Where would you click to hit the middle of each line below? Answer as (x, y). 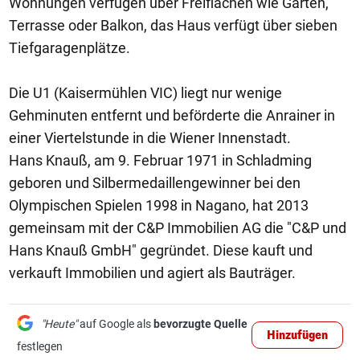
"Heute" (59, 324)
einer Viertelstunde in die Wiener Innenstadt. (150, 138)
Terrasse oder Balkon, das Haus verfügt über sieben (173, 25)
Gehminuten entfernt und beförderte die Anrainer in (172, 115)
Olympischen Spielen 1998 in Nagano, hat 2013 (159, 205)
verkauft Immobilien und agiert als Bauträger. (152, 273)
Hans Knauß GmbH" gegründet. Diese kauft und (161, 250)
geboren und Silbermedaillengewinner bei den (155, 183)
